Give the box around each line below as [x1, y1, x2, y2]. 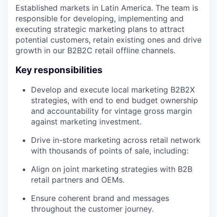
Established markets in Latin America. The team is [15, 2, 198, 13]
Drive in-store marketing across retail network [31, 135, 201, 145]
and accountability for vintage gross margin [31, 106, 192, 116]
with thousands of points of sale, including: [31, 146, 188, 156]
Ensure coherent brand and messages [31, 193, 169, 203]
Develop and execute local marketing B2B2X [31, 85, 195, 95]
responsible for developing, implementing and [15, 13, 184, 23]
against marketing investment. [31, 117, 141, 127]
